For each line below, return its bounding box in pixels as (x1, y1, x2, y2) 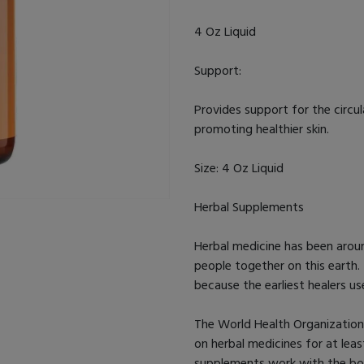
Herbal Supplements (194, 198, 307, 215)
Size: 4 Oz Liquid (194, 159, 287, 176)
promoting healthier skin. (194, 120, 329, 137)
